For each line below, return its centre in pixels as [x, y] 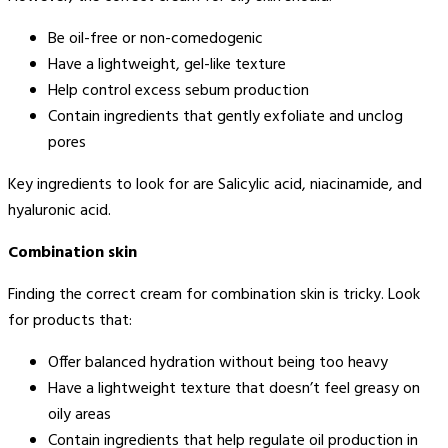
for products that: [70, 320]
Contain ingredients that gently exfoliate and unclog [225, 116]
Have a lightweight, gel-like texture [167, 64]
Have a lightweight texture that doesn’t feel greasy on [234, 388]
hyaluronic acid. [59, 210]
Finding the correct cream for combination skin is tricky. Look [214, 294]
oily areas [79, 414]
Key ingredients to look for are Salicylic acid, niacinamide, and [215, 184]
